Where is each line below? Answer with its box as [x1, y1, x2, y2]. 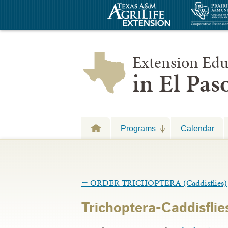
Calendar [181, 124, 214, 133]
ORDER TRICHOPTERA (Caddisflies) [88, 176, 227, 189]
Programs [121, 124, 156, 133]
